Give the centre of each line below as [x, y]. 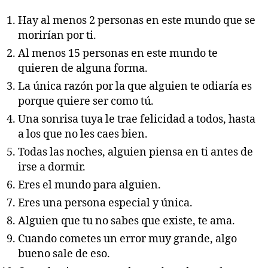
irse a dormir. [52, 167]
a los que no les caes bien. [83, 134]
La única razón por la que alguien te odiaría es [135, 86]
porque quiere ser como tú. [86, 101]
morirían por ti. [57, 35]
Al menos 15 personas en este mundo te [118, 53]
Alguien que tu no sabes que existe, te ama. [127, 221]
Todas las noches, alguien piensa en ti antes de [135, 152]
